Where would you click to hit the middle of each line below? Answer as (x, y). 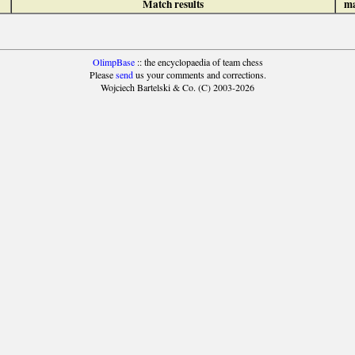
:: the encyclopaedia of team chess (198, 62)
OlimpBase (113, 62)
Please (102, 75)
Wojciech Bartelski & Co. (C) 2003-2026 (177, 88)
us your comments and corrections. (199, 75)
